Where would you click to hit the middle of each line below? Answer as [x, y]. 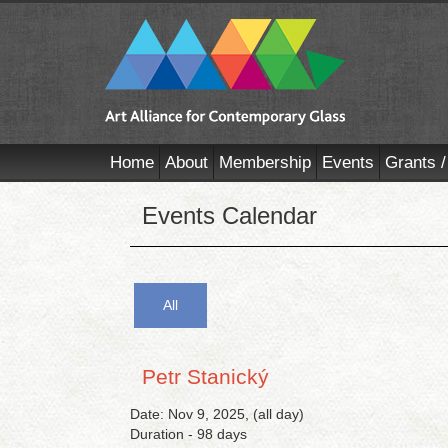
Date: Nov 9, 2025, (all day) [217, 414]
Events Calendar [229, 215]
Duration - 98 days [188, 434]
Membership [265, 162]
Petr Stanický [205, 376]
